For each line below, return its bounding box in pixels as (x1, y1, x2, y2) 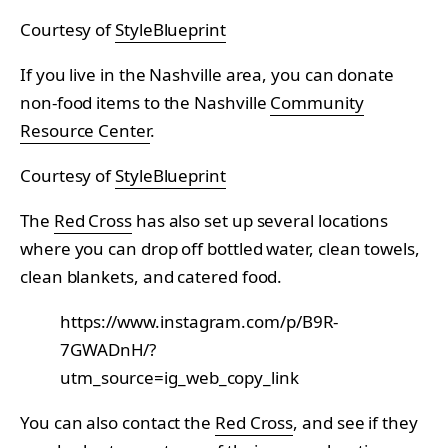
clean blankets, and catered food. (20, 264, 283, 288)
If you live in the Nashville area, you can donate (20, 62, 394, 86)
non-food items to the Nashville (20, 90, 271, 114)
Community (270, 90, 364, 114)
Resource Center (20, 118, 150, 142)
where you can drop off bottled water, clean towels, (20, 236, 420, 260)
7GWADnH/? (60, 337, 157, 361)
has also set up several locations (131, 208, 389, 232)
